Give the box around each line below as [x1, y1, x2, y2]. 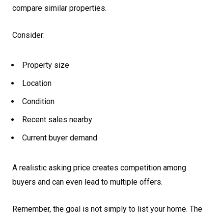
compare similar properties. [12, 3, 107, 13]
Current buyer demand [22, 133, 97, 143]
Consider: [12, 30, 45, 40]
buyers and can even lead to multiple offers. [12, 177, 163, 187]
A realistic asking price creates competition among [12, 163, 186, 173]
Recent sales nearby [22, 115, 92, 125]
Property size [22, 60, 69, 70]
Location [22, 79, 52, 88]
